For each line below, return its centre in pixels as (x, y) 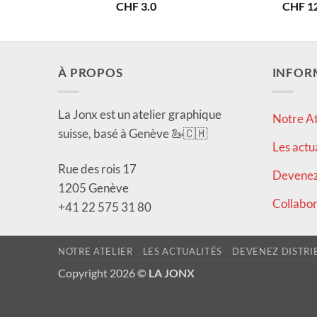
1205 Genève (93, 188)
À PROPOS (91, 73)
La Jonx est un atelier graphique (140, 115)
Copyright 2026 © (103, 273)
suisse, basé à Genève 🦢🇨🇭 (133, 134)
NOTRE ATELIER (96, 252)
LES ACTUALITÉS (183, 252)
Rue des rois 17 (97, 168)
